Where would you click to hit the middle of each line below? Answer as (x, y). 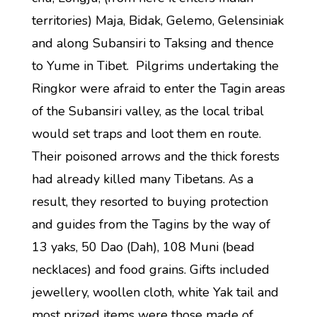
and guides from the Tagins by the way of (151, 224)
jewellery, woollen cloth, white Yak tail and (155, 292)
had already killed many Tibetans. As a (142, 179)
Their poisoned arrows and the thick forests (155, 156)
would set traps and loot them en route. (146, 134)
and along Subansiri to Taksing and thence (152, 43)
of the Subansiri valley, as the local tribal (148, 111)
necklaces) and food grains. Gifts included (150, 270)
